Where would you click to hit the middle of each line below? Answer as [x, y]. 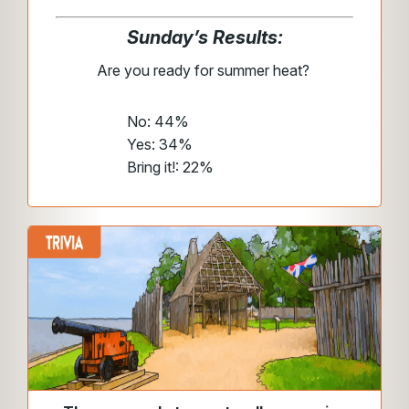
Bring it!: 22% [170, 167]
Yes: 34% [160, 144]
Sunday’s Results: [204, 37]
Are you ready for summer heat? [204, 70]
